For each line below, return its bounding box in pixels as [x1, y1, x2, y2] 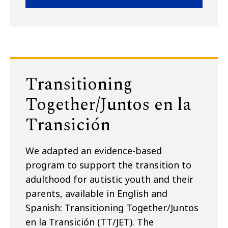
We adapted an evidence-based [25, 145, 162, 157]
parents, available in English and [25, 187, 167, 200]
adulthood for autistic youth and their [25, 173, 193, 186]
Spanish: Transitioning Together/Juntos [25, 202, 198, 214]
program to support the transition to [25, 159, 191, 172]
